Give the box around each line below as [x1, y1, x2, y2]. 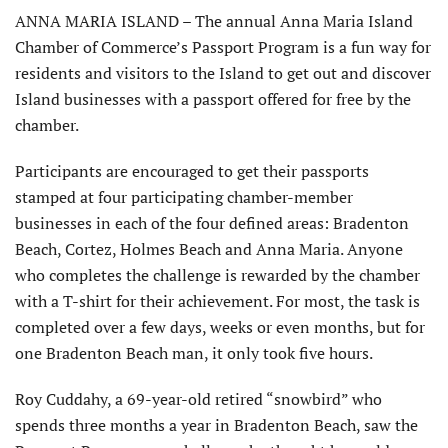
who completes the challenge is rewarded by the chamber [15, 264, 420, 287]
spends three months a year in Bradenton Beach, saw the [15, 414, 418, 437]
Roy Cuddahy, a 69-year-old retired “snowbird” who [15, 388, 382, 411]
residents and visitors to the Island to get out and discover [15, 62, 431, 85]
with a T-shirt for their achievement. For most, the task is [15, 290, 420, 313]
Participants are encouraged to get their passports [15, 160, 369, 183]
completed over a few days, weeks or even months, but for [15, 316, 425, 339]
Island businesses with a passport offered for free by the [15, 88, 411, 111]
